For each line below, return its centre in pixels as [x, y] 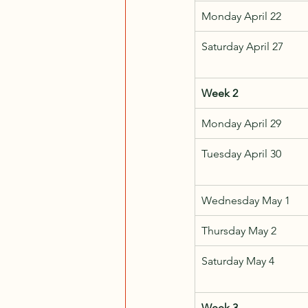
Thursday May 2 [239, 230]
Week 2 [220, 93]
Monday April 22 [241, 16]
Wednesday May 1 [246, 200]
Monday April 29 [241, 123]
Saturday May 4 [238, 261]
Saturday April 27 [242, 46]
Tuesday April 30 [241, 153]
